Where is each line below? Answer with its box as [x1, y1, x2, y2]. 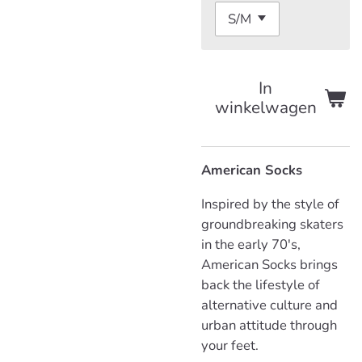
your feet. [201, 336, 259, 356]
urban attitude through [201, 316, 337, 335]
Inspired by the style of [201, 195, 339, 214]
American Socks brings [201, 255, 338, 275]
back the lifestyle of [201, 276, 320, 295]
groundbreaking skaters [201, 215, 343, 234]
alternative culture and [201, 296, 338, 315]
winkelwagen [214, 96, 317, 120]
